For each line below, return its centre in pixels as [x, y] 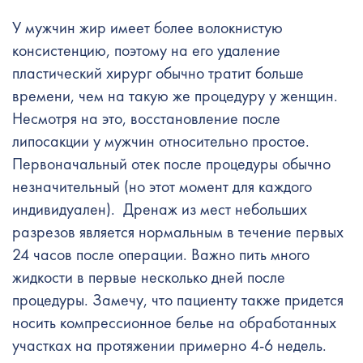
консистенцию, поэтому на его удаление [146, 50]
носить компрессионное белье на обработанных [174, 322]
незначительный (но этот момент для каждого [162, 186]
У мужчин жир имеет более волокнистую [147, 28]
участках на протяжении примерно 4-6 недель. [171, 345]
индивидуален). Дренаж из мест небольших [160, 209]
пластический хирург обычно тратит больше [158, 73]
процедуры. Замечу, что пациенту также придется [178, 300]
